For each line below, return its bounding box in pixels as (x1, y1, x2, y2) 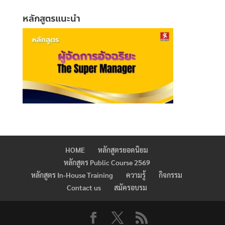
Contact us (66, 183, 101, 192)
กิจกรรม (159, 170, 183, 180)
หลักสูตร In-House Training (31, 170, 114, 180)
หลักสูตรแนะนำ (22, 12, 80, 26)
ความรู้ (126, 170, 146, 180)
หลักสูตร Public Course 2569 (63, 158, 150, 167)
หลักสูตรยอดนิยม (98, 145, 149, 155)
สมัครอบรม (114, 183, 147, 192)
